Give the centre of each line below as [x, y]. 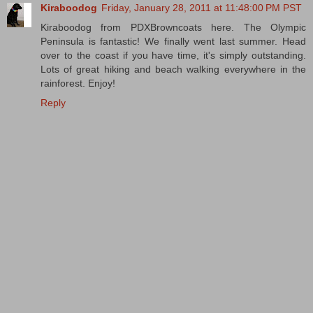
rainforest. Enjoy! [78, 83]
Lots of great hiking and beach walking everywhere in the [173, 69]
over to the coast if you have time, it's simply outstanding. [173, 55]
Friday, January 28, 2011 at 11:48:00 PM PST [202, 7]
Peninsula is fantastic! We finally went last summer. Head [173, 41]
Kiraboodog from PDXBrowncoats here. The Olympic [173, 27]
